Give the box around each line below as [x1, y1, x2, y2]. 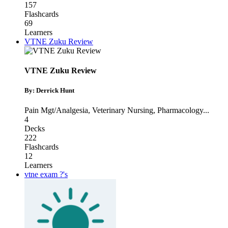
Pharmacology [157, 106, 203, 115]
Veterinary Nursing [92, 106, 153, 115]
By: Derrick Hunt [24, 86, 74, 94]
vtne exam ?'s [24, 170, 68, 179]
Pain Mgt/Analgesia [24, 106, 88, 115]
